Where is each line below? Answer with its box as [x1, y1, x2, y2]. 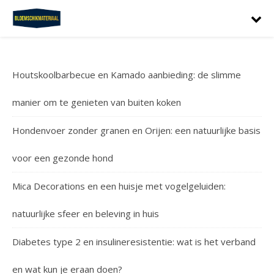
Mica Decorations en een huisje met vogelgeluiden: [12, 180, 226, 192]
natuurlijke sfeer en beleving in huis [12, 207, 159, 220]
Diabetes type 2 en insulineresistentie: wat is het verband [12, 235, 256, 248]
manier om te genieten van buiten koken [12, 96, 181, 108]
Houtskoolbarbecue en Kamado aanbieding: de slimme [12, 68, 241, 81]
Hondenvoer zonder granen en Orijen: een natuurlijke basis [12, 124, 261, 136]
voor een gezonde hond [12, 152, 113, 164]
